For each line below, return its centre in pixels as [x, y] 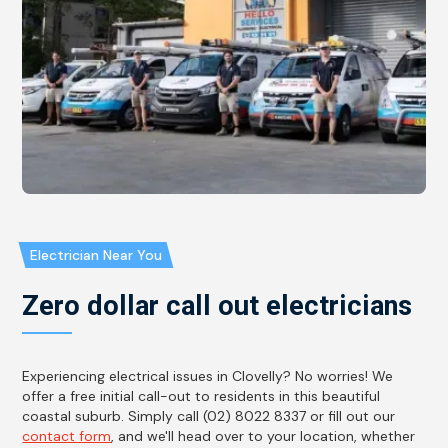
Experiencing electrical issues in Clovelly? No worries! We [208, 376]
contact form [67, 436]
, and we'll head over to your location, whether [263, 436]
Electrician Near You [96, 255]
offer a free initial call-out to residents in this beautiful [201, 396]
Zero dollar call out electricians [217, 306]
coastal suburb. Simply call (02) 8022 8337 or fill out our [209, 416]
